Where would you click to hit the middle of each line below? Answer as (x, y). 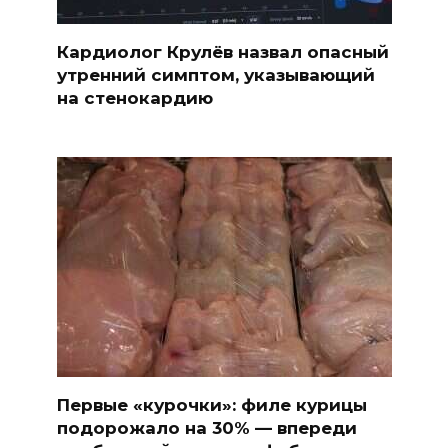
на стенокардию (134, 97)
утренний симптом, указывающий (215, 74)
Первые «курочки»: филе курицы (211, 404)
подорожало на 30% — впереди (206, 427)
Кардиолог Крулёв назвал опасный (222, 51)
